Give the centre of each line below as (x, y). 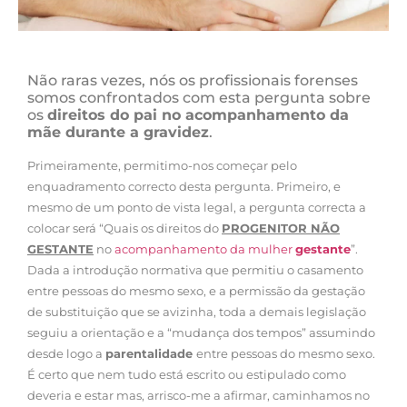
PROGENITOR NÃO (281, 228)
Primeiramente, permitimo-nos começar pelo (162, 165)
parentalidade (151, 353)
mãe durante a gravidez (118, 132)
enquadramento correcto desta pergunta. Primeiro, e (184, 186)
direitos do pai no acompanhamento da (198, 114)
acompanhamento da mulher (205, 248)
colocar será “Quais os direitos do (124, 228)
